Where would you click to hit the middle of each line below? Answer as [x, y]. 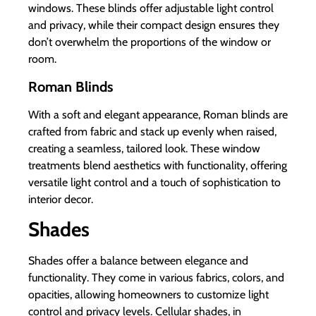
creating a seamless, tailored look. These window [144, 148]
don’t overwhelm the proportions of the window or [150, 42]
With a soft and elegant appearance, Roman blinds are [158, 114]
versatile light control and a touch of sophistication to [154, 182]
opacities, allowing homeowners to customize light [148, 295]
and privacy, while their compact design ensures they [154, 25]
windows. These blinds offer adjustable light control [151, 8]
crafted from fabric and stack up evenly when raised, [152, 131]
